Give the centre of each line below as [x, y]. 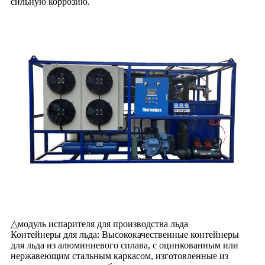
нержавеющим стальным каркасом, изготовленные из [119, 256]
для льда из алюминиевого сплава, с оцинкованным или [125, 245]
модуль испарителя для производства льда [103, 224]
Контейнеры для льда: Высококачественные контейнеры [125, 234]
